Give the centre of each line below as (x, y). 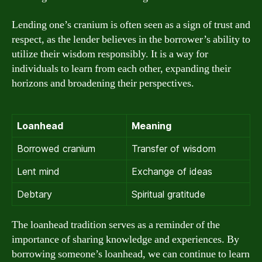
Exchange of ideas (172, 171)
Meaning (151, 125)
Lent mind (38, 171)
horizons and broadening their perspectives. (103, 83)
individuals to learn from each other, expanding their (121, 68)
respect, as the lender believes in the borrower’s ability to (131, 39)
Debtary (35, 194)
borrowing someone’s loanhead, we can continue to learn (131, 254)
